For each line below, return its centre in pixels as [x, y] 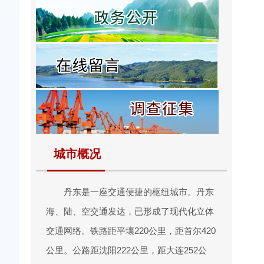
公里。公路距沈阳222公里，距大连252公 [126, 250]
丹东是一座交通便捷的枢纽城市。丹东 [139, 192]
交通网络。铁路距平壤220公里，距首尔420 [131, 231]
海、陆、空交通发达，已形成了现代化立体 [130, 211]
